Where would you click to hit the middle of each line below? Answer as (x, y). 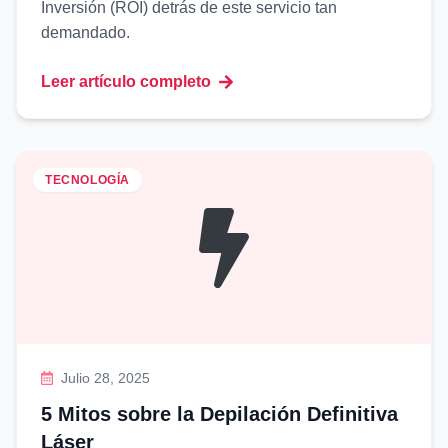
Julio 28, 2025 (106, 378)
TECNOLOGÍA (87, 180)
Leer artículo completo (126, 81)
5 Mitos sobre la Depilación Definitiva (219, 414)
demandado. (85, 32)
